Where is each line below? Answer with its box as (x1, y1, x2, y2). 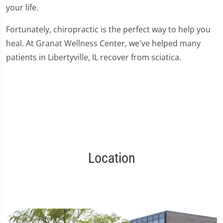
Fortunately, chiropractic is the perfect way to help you (6, 24, 211, 35)
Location (88, 150, 135, 167)
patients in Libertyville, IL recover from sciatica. (6, 52, 181, 63)
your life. (6, 2, 38, 13)
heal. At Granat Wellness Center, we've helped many (6, 38, 201, 49)
